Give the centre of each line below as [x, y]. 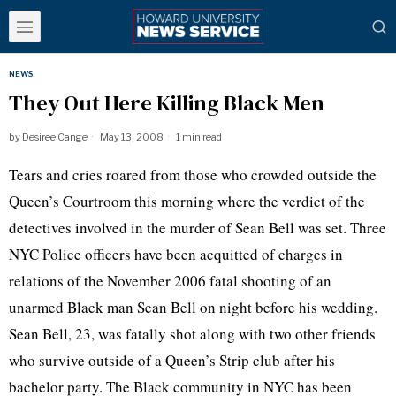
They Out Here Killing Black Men [167, 103]
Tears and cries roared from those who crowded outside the [193, 175]
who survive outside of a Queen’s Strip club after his [172, 360]
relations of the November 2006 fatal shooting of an [170, 281]
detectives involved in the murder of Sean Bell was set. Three [198, 228]
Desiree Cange [55, 137]
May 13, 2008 [131, 137]
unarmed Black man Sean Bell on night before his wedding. [193, 307]
